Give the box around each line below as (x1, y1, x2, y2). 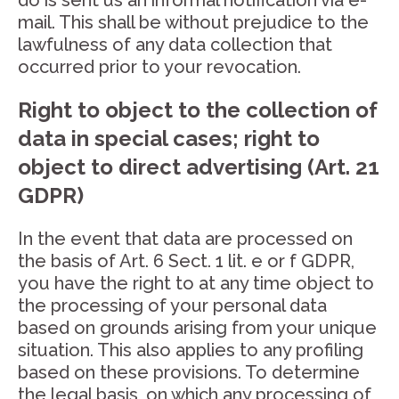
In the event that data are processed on (18, 228, 353, 249)
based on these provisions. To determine (18, 362, 360, 383)
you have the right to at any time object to (18, 273, 374, 294)
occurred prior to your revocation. (18, 56, 301, 77)
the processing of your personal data (18, 295, 327, 316)
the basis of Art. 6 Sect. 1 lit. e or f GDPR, (18, 250, 354, 272)
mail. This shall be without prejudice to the (18, 12, 369, 33)
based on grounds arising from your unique (18, 317, 377, 338)
